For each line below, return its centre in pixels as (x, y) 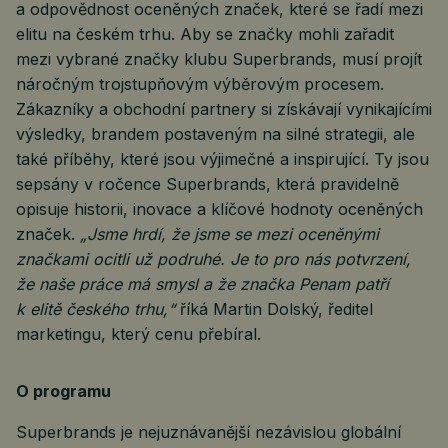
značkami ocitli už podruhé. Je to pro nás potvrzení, (213, 258)
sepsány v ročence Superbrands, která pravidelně (207, 183)
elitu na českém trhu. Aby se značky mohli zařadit (205, 33)
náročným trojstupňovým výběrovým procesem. (200, 83)
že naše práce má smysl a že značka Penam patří (202, 283)
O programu (63, 390)
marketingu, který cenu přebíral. (138, 333)
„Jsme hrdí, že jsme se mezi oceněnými (229, 233)
